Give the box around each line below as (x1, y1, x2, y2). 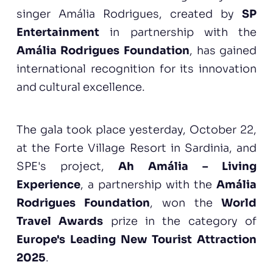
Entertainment (16, 26, 99, 39)
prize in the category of (103, 214, 257, 228)
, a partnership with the (80, 178, 217, 191)
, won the (150, 196, 222, 210)
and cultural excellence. (16, 80, 145, 94)
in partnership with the (99, 26, 257, 39)
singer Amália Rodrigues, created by (16, 7, 243, 21)
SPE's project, (16, 160, 118, 173)
